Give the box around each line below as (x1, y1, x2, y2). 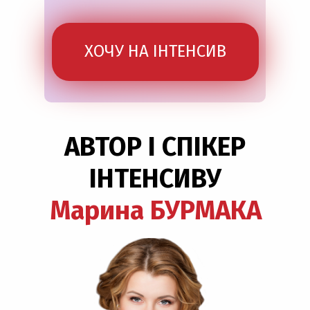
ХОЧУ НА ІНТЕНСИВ (84, 42, 226, 61)
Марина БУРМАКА (49, 194, 262, 226)
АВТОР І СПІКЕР (64, 131, 246, 163)
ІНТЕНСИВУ (89, 163, 221, 194)
